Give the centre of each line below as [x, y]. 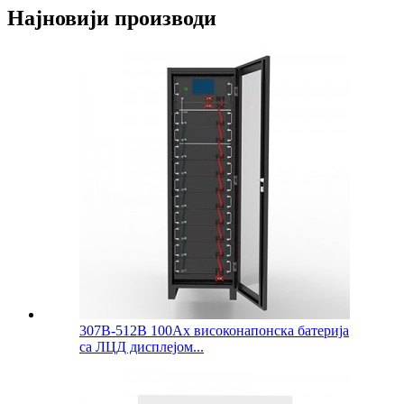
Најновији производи [112, 18]
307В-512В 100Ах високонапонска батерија [214, 331]
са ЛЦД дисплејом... [142, 347]
